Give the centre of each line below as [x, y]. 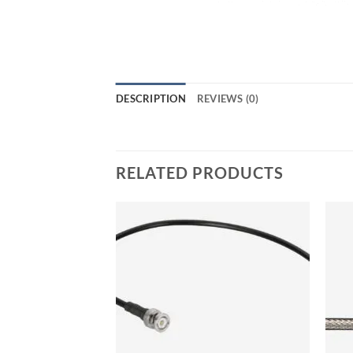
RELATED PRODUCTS [200, 173]
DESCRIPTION [151, 99]
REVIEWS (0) [228, 99]
